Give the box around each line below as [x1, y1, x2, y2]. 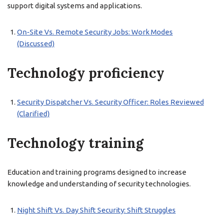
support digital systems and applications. [7, 1, 142, 10]
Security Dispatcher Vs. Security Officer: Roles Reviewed [17, 98, 204, 106]
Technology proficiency [7, 64, 164, 82]
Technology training [7, 134, 144, 152]
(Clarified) [17, 109, 50, 118]
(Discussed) [17, 39, 54, 48]
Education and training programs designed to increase [7, 168, 186, 176]
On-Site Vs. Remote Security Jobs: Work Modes [17, 28, 173, 36]
